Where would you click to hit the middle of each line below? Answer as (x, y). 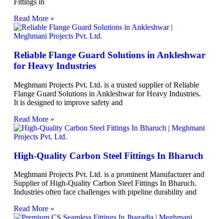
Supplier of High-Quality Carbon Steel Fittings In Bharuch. (105, 183)
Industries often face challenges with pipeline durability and (105, 192)
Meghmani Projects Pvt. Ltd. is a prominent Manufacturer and (109, 175)
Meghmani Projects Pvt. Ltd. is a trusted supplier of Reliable (106, 85)
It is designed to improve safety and (68, 102)
